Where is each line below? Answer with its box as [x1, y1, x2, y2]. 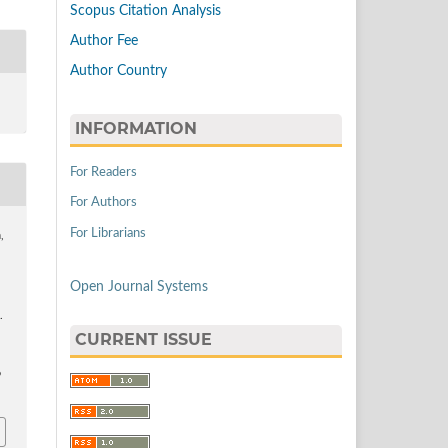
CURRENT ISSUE [75, 330, 212, 350]
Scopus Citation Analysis [70, 4, 221, 19]
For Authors [70, 196, 137, 210]
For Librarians [70, 227, 146, 241]
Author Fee [70, 33, 138, 48]
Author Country [70, 63, 167, 78]
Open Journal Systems [70, 280, 208, 295]
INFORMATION [75, 118, 197, 138]
